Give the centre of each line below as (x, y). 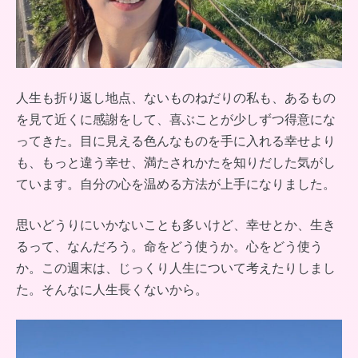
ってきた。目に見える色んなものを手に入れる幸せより (176, 141)
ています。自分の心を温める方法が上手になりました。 (176, 185)
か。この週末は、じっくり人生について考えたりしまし (176, 268)
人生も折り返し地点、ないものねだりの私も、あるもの (176, 98)
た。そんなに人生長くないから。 (112, 290)
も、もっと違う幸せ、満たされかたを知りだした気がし (176, 163)
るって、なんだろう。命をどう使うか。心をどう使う (169, 247)
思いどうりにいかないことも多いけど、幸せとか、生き (176, 225)
